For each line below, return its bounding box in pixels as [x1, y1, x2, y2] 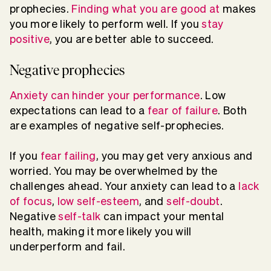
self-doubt [166, 195, 220, 207]
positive [10, 33, 50, 45]
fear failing [40, 150, 96, 162]
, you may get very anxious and [96, 150, 253, 162]
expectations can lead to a [10, 105, 148, 117]
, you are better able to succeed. [49, 33, 214, 45]
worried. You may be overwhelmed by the [10, 165, 218, 177]
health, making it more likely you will [10, 226, 192, 238]
